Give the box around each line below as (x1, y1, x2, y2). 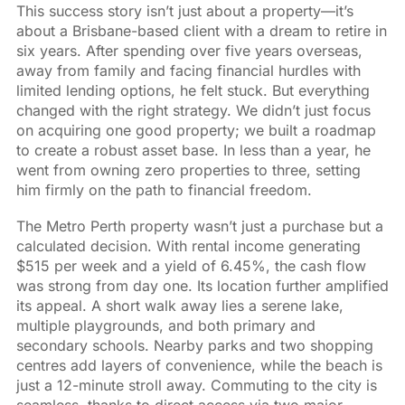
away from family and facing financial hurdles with (15, 61, 361, 80)
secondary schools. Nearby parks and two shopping (15, 335, 373, 354)
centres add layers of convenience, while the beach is (15, 355, 382, 374)
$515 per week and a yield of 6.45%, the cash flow (15, 256, 366, 275)
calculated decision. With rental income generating (15, 236, 361, 255)
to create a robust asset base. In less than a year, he (15, 140, 371, 159)
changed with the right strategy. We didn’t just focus (15, 100, 371, 119)
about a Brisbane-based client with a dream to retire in (15, 21, 387, 40)
